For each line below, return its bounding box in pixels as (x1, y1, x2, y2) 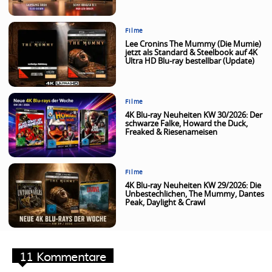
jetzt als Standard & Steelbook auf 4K (125, 49, 258, 58)
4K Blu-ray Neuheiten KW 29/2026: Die (125, 182, 262, 190)
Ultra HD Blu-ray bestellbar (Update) (125, 58, 255, 66)
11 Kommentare (19, 246, 106, 265)
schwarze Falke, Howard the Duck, (125, 120, 248, 128)
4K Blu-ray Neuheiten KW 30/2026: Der (125, 111, 263, 120)
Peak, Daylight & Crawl (125, 199, 206, 207)
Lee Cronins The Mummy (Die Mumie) (125, 41, 262, 49)
